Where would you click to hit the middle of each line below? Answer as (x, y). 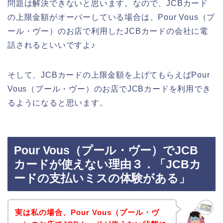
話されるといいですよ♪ (52, 45)
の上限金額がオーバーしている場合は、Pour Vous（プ (111, 17)
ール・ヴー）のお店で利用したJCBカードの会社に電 (108, 31)
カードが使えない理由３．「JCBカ (108, 165)
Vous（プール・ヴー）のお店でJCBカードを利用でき (109, 89)
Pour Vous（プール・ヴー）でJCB (106, 151)
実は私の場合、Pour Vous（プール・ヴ (87, 212)
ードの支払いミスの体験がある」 (102, 178)
